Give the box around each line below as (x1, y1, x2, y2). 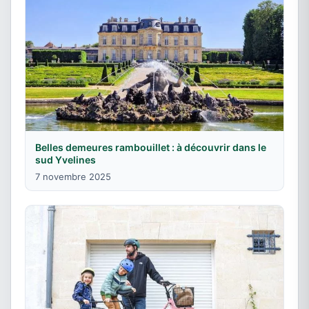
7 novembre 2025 (35, 170, 111, 182)
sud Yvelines (35, 153, 96, 166)
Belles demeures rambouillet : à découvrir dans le (35, 141, 266, 153)
